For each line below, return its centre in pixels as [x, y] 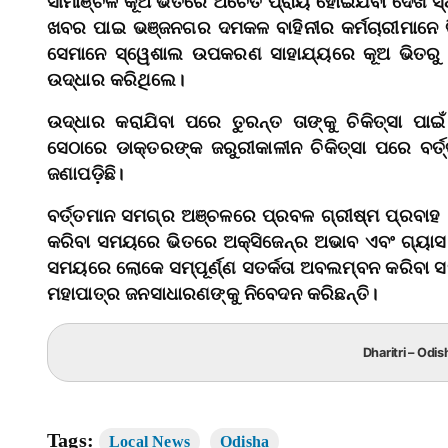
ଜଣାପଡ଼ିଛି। [85, 174]
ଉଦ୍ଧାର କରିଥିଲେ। [115, 80]
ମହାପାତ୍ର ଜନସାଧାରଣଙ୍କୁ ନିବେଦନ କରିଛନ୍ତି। [212, 294]
